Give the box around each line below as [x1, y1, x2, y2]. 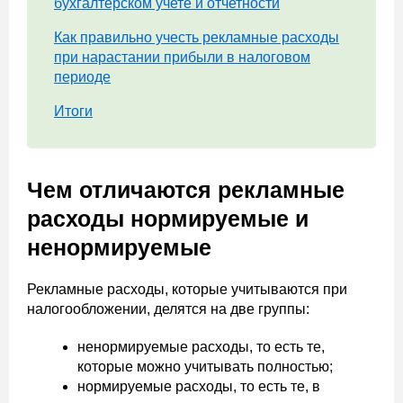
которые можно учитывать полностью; [77, 359, 333, 375]
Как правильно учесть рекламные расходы [54, 30, 339, 46]
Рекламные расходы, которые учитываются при [27, 282, 347, 298]
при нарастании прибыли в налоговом [54, 49, 310, 66]
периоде [54, 69, 111, 85]
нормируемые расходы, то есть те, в [77, 379, 320, 395]
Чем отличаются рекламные [27, 177, 345, 203]
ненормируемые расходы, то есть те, [77, 339, 325, 355]
